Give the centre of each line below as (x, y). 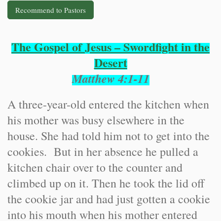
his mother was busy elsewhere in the (96, 120)
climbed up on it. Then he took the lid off (106, 183)
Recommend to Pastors (51, 10)
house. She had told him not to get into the (109, 136)
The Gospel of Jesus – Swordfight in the (110, 47)
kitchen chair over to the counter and (95, 167)
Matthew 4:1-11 (110, 78)
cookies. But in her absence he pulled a (103, 151)
